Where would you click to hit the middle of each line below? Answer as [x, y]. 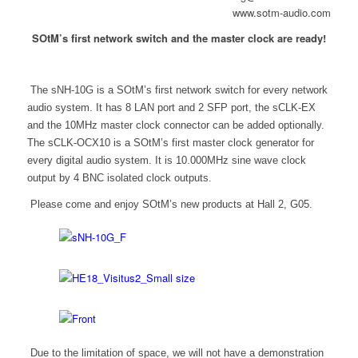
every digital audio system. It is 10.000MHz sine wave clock [166, 161]
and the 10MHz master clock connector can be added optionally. [175, 125]
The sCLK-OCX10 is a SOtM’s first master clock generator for [170, 143]
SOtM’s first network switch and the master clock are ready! [179, 38]
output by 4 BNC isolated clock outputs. [119, 178]
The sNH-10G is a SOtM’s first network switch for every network [177, 90]
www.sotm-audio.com [282, 13]
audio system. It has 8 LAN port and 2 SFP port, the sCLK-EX [171, 108]
